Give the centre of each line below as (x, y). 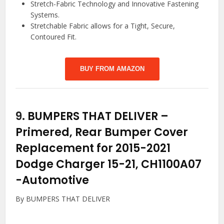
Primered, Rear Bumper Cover (102, 132)
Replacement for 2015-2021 (93, 148)
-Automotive (52, 180)
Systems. (45, 15)
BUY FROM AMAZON (112, 69)
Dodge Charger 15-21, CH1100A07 (109, 164)
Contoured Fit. (54, 37)
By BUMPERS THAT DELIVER (63, 199)
